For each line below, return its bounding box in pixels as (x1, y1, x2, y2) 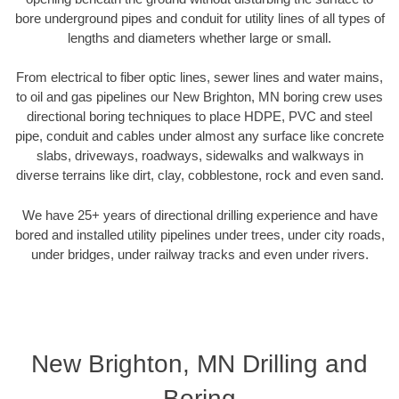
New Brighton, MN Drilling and (31, 350, 368, 379)
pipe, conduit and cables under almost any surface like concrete (15, 128, 384, 144)
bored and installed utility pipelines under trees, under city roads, (14, 226, 385, 242)
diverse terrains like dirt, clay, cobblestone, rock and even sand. (15, 167, 384, 183)
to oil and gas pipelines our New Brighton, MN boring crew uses (16, 89, 383, 105)
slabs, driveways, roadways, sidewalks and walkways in (36, 148, 363, 164)
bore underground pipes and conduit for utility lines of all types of (14, 10, 385, 26)
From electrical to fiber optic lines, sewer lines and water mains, (16, 69, 383, 85)
